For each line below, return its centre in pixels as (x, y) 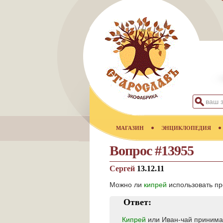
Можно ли (127, 185)
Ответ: (137, 202)
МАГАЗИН (130, 128)
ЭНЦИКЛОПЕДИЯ (186, 128)
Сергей (123, 168)
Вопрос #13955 (152, 151)
